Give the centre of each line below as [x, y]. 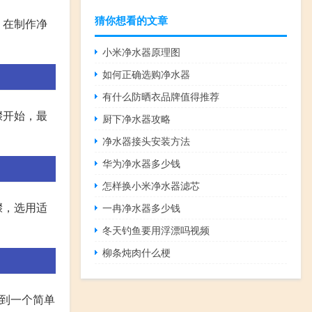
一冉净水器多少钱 [142, 207]
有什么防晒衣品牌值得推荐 [161, 96]
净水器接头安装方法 [147, 140]
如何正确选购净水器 [147, 73]
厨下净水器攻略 [137, 118]
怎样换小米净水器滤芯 [151, 185]
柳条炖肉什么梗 [137, 252]
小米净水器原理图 [142, 51]
